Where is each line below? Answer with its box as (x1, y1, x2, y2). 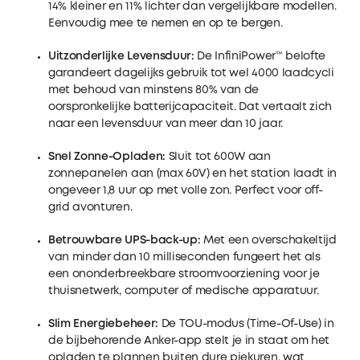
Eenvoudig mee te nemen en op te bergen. (48, 18, 283, 28)
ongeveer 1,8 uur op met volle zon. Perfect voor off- (48, 185, 323, 195)
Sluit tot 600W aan (165, 151, 271, 162)
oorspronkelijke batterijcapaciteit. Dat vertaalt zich (48, 101, 333, 112)
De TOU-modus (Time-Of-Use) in (157, 318, 334, 329)
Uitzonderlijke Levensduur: (48, 51, 194, 61)
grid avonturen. (48, 202, 133, 212)
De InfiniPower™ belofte (194, 51, 326, 61)
